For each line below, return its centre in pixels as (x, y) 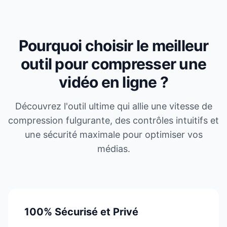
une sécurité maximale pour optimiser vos (113, 135)
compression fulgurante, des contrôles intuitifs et (113, 120)
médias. (113, 149)
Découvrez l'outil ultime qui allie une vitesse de (113, 106)
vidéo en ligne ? (113, 82)
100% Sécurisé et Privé (81, 212)
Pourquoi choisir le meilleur (113, 46)
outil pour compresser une (113, 64)
